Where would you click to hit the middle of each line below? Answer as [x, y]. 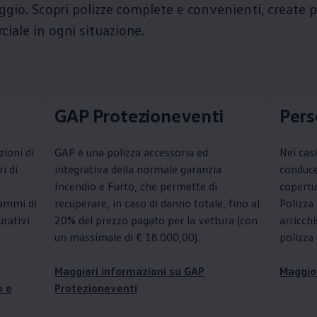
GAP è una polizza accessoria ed [132, 152]
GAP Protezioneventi [139, 115]
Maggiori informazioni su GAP [130, 271]
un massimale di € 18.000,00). [127, 237]
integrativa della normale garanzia [138, 169]
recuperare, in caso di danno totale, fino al [157, 203]
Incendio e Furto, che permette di [136, 186]
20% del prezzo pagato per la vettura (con [156, 220]
